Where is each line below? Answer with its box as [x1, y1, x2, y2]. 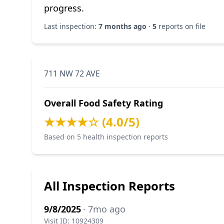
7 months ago [98, 21, 146, 31]
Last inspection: [44, 21, 98, 31]
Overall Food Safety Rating [44, 97, 163, 109]
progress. [44, 2, 84, 14]
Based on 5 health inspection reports [44, 132, 168, 141]
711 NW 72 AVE [44, 68, 100, 79]
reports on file [156, 21, 205, 31]
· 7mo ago [83, 203, 125, 215]
